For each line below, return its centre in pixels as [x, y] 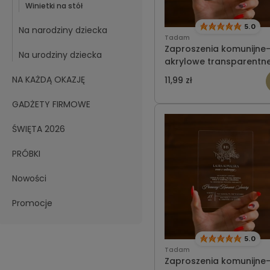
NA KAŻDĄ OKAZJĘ [49, 80]
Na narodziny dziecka [63, 30]
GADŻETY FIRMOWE [51, 104]
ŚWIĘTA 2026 [39, 129]
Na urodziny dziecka [60, 55]
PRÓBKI [26, 154]
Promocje [32, 203]
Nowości [29, 178]
